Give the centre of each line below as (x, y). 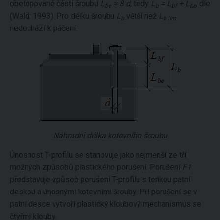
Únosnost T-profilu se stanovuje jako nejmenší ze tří (98, 155)
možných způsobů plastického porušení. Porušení (96, 167)
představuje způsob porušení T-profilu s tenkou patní (100, 180)
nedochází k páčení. (43, 28)
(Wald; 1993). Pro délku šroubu (63, 16)
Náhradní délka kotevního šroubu (110, 136)
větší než (141, 16)
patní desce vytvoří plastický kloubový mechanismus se (106, 204)
